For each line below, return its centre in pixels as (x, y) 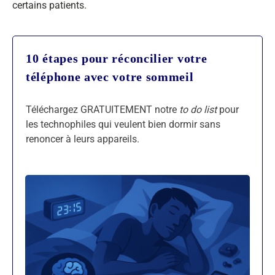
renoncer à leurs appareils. (83, 139)
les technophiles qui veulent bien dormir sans (123, 124)
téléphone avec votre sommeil (110, 77)
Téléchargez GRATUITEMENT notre (103, 110)
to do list (198, 110)
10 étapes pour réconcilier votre (117, 58)
